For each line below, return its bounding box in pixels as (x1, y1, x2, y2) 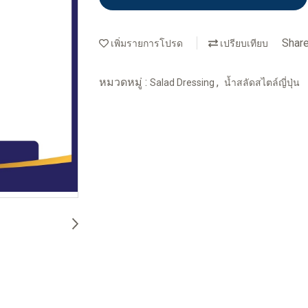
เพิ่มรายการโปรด (109, 38, 183, 49)
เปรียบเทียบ (218, 38, 268, 49)
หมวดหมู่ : (99, 75, 150, 89)
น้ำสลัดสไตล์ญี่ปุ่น (224, 76, 300, 88)
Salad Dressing (150, 76, 217, 88)
